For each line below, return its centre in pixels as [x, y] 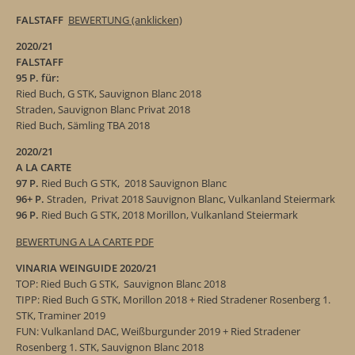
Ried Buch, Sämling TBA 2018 [83, 126]
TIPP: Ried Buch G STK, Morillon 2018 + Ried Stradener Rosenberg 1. [173, 300]
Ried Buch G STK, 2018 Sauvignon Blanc [134, 183]
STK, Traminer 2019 [61, 316]
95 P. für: [38, 78]
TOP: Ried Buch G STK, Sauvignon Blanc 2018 [121, 284]
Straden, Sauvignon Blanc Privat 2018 [103, 110]
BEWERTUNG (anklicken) [125, 19]
